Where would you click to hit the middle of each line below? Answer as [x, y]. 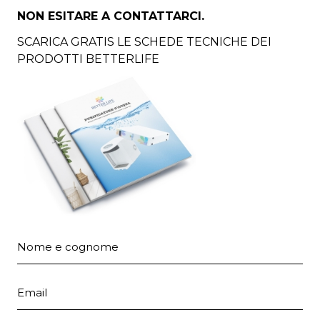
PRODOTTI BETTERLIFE [88, 59]
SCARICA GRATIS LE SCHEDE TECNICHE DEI [144, 42]
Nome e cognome [68, 237]
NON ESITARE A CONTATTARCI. [111, 16]
